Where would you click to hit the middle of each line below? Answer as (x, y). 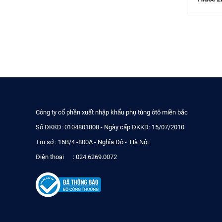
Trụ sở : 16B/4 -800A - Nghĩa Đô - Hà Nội (92, 142)
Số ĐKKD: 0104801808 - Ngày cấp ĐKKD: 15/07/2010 (110, 127)
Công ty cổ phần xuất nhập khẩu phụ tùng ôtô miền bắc (112, 112)
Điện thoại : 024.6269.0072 (76, 157)
